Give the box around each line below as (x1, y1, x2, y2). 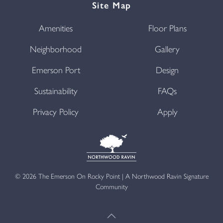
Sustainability (34, 86, 78, 97)
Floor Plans (148, 23, 187, 34)
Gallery (155, 44, 180, 55)
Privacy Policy (33, 107, 79, 117)
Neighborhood (30, 44, 82, 55)
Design (156, 65, 179, 76)
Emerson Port (31, 65, 80, 76)
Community (95, 183, 128, 191)
